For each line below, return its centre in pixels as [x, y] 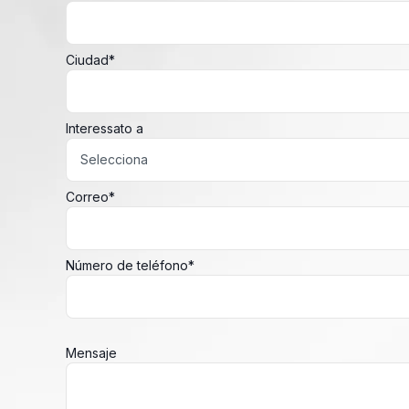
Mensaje [91, 353]
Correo [87, 197]
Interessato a [105, 129]
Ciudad [87, 60]
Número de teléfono [127, 266]
